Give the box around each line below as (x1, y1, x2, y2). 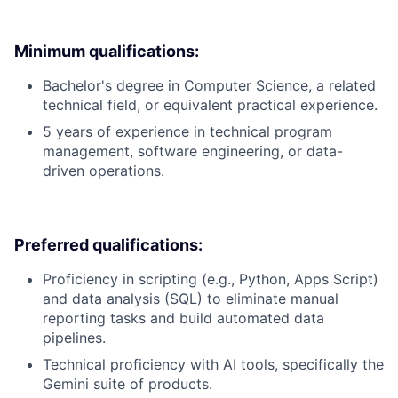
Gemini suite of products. (43, 374, 212, 393)
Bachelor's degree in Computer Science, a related (43, 76, 376, 94)
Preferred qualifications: (14, 235, 203, 254)
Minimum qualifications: (14, 41, 199, 60)
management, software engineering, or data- (43, 141, 343, 160)
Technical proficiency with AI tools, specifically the (43, 354, 384, 373)
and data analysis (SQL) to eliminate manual (43, 289, 338, 307)
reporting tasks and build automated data (43, 308, 324, 327)
